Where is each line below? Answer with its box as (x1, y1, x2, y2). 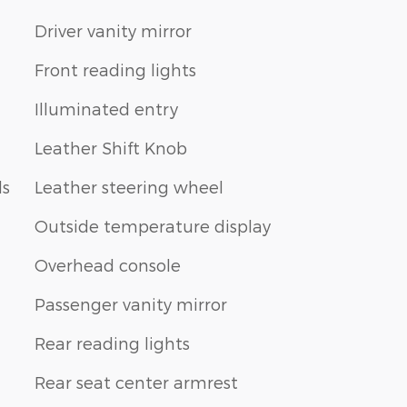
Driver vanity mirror (35, 21, 192, 41)
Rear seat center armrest (35, 372, 238, 392)
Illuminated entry (35, 99, 178, 119)
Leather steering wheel (35, 177, 223, 197)
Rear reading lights (35, 333, 190, 353)
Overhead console (35, 255, 181, 275)
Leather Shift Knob (35, 138, 187, 158)
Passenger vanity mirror (35, 294, 227, 314)
